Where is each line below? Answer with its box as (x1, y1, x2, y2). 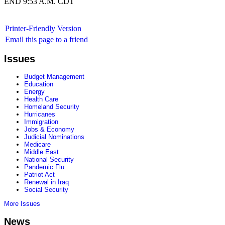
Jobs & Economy (24, 126, 74, 134)
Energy (24, 88, 45, 96)
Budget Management (24, 73, 84, 81)
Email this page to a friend (5, 35, 88, 44)
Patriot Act (24, 171, 55, 179)
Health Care (24, 95, 58, 103)
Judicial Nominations (24, 133, 84, 141)
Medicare (24, 141, 51, 149)
